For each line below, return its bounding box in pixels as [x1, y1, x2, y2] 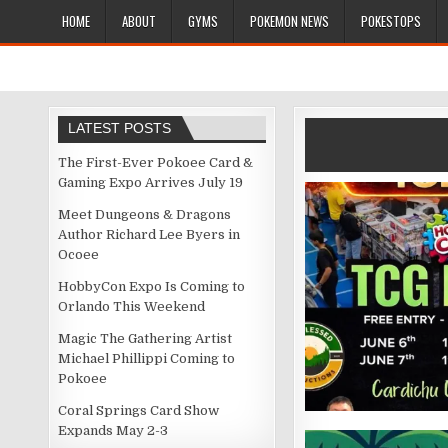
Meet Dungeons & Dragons [58, 207, 232, 222]
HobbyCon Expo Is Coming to [58, 279, 246, 294]
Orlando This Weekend [58, 299, 206, 314]
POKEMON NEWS [250, 11, 329, 31]
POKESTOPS [361, 11, 421, 31]
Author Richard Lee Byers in [58, 227, 241, 242]
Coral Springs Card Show [58, 403, 220, 418]
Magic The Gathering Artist [58, 331, 233, 346]
